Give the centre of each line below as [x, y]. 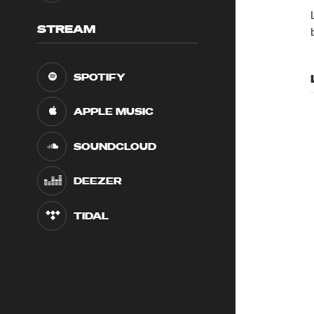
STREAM [67, 29]
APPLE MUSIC [114, 112]
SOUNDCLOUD [115, 146]
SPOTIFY [100, 77]
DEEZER [98, 181]
